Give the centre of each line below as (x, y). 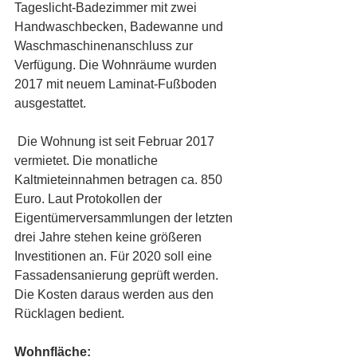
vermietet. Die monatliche (88, 161)
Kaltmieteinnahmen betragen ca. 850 (120, 180)
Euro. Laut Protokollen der (90, 199)
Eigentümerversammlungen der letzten (125, 218)
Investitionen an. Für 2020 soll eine (115, 256)
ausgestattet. (52, 103)
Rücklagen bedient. (73, 314)
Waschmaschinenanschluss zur (105, 46)
